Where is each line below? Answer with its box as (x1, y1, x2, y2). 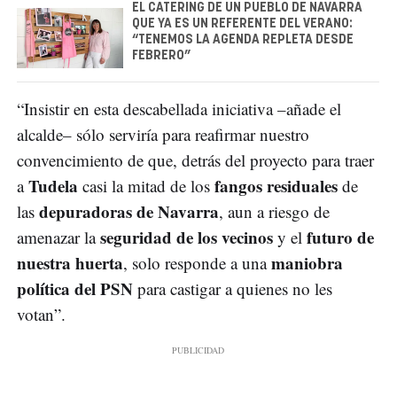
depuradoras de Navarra (39, 198, 219, 223)
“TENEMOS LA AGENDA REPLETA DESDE (132, 33, 354, 46)
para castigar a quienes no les (133, 276, 332, 300)
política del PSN (17, 276, 133, 300)
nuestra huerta (17, 250, 123, 275)
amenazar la (17, 225, 100, 248)
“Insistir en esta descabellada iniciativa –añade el (17, 97, 341, 120)
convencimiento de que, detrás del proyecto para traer (17, 148, 374, 171)
